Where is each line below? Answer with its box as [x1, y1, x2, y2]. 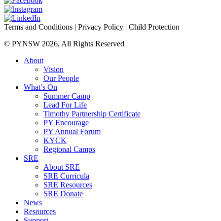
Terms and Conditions [4, 22, 74, 31]
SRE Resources [43, 180, 92, 189]
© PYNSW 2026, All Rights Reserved [4, 39, 124, 48]
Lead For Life [43, 100, 87, 109]
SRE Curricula [43, 171, 89, 180]
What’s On [24, 82, 57, 91]
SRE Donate [43, 189, 83, 198]
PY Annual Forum [43, 127, 101, 136]
